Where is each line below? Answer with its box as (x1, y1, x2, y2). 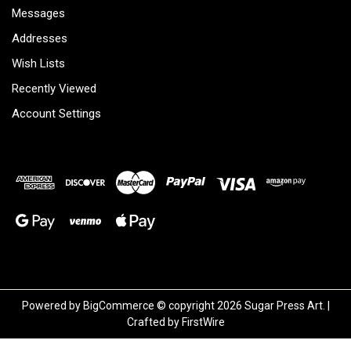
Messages (12, 6, 65, 21)
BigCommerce (82, 299, 154, 313)
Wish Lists (12, 56, 65, 71)
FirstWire (181, 316, 225, 329)
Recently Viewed (12, 81, 96, 96)
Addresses (12, 31, 67, 46)
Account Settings (12, 107, 101, 121)
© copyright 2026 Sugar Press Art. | (156, 299, 330, 313)
